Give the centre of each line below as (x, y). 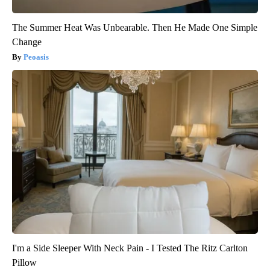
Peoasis (36, 57)
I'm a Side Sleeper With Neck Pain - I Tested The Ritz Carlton (130, 248)
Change (27, 42)
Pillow (24, 262)
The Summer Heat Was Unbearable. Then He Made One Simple (135, 27)
